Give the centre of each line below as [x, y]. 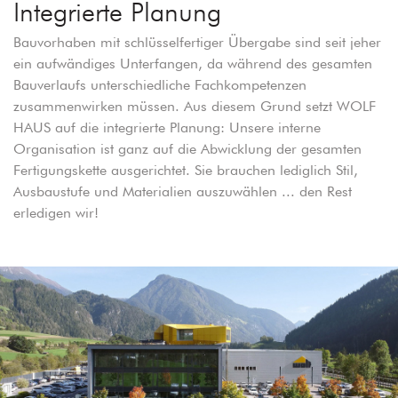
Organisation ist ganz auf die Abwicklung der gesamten [187, 149]
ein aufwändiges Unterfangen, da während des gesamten [193, 64]
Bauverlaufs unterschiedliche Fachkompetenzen [160, 85]
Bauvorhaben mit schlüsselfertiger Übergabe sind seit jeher [197, 43]
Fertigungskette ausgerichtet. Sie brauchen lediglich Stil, [186, 171]
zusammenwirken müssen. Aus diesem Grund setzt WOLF [195, 107]
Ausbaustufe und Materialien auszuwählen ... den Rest [183, 192]
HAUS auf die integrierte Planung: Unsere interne [167, 128]
